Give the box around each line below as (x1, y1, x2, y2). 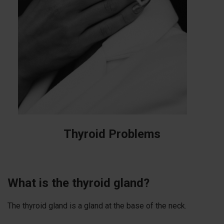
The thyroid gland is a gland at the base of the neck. (7, 201, 186, 211)
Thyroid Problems (63, 127, 160, 141)
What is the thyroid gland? (7, 176, 149, 190)
